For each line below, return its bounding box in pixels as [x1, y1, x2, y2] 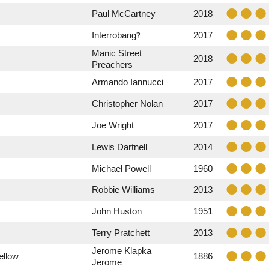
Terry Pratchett [92, 228, 150, 238]
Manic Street [92, 48, 142, 58]
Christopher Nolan [92, 98, 163, 109]
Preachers [92, 59, 133, 70]
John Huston [92, 206, 142, 216]
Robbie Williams [92, 184, 155, 195]
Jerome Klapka [92, 246, 151, 256]
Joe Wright [92, 120, 134, 130]
